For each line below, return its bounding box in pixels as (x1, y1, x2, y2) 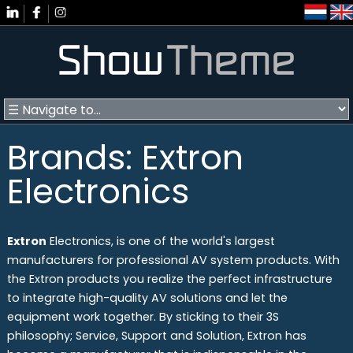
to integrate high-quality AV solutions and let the (6, 289, 288, 306)
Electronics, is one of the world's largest (46, 232, 275, 249)
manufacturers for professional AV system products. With (6, 251, 340, 268)
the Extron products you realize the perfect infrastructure (6, 270, 333, 287)
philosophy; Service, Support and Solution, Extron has (6, 327, 307, 344)
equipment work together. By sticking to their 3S (6, 308, 279, 325)
